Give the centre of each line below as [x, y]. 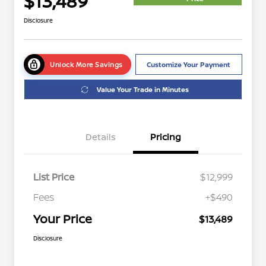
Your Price [63, 219]
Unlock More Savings [86, 65]
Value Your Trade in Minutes [143, 90]
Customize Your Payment [189, 65]
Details [100, 137]
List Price [54, 177]
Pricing [166, 137]
